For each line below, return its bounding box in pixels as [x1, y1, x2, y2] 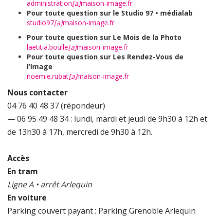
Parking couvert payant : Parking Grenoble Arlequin [7, 205, 196, 217]
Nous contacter [7, 87, 68, 98]
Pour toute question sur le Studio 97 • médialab [27, 8, 193, 18]
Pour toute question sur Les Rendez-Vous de [27, 52, 183, 62]
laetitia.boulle [27, 42, 68, 52]
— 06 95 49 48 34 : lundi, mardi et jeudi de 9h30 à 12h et [7, 113, 207, 125]
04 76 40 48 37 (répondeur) [7, 100, 105, 111]
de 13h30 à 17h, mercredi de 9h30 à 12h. [7, 127, 152, 138]
